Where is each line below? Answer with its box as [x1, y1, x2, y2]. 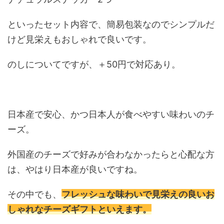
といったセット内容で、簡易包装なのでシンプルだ [7, 19, 214, 30]
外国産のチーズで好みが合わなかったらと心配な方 [7, 149, 214, 160]
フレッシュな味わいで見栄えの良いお [61, 189, 214, 200]
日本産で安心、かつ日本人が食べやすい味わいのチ [7, 109, 214, 120]
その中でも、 [7, 189, 61, 200]
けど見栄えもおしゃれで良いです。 [7, 34, 151, 45]
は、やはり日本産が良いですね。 [7, 164, 142, 175]
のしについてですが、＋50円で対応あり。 [7, 59, 180, 70]
